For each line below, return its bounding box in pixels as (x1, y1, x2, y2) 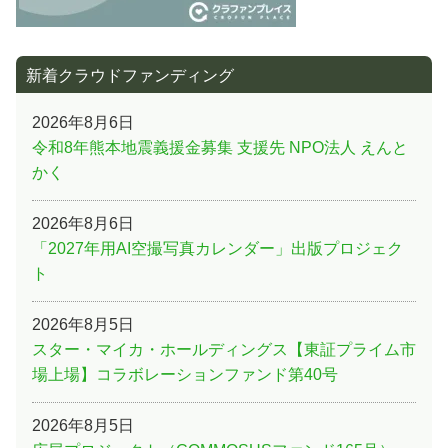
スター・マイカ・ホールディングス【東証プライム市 (32, 340, 416, 358)
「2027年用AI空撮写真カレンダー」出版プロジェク (32, 239, 403, 257)
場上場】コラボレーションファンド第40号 (32, 365, 338, 383)
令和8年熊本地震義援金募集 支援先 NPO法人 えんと (32, 138, 408, 156)
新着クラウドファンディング (26, 67, 234, 85)
